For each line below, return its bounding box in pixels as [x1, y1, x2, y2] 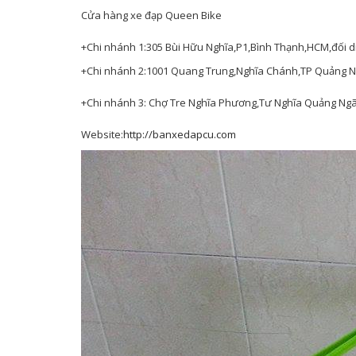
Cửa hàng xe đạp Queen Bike [81, 8, 222, 22]
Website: [81, 127, 123, 141]
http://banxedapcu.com [123, 127, 236, 141]
